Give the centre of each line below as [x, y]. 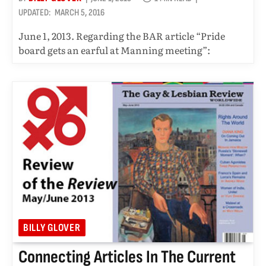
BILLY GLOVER [52, 228]
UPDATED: [34, 12]
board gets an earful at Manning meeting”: [114, 50]
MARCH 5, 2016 [80, 12]
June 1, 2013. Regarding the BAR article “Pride [122, 35]
